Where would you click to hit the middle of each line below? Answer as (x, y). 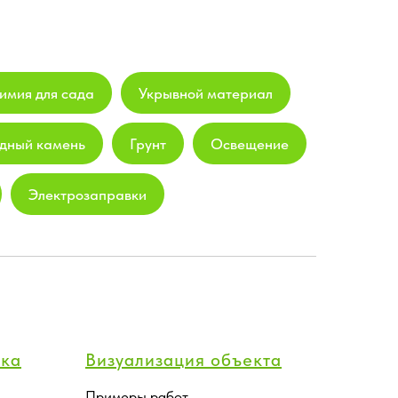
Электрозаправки (88, 194)
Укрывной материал (206, 93)
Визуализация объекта (183, 359)
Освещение (250, 143)
